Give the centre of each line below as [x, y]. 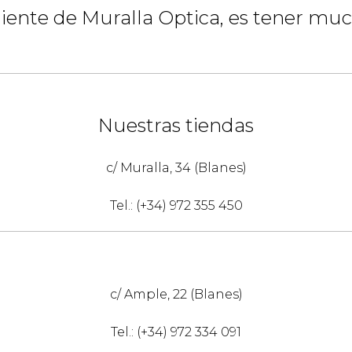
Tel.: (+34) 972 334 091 [176, 332]
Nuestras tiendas [176, 125]
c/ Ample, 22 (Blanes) [176, 294]
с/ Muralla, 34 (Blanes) [176, 168]
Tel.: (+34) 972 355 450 [176, 205]
